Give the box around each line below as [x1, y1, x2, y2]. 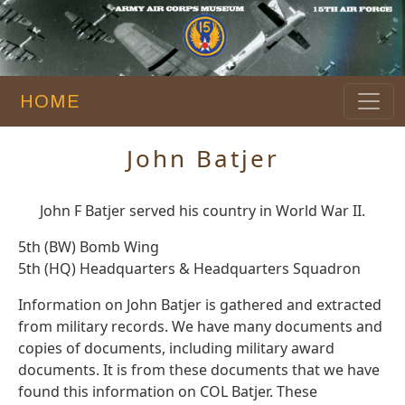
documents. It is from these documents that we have [18, 360, 380, 381]
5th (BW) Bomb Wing [18, 237, 159, 258]
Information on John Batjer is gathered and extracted [18, 295, 381, 316]
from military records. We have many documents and [18, 316, 382, 337]
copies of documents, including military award [18, 338, 334, 359]
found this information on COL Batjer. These [18, 381, 317, 402]
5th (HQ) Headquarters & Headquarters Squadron [18, 259, 361, 279]
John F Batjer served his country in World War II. [40, 201, 365, 221]
